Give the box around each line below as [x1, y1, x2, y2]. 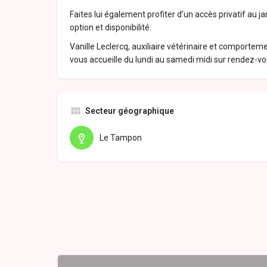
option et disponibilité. [70, 23, 151, 33]
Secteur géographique [85, 106, 174, 116]
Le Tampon [100, 133, 142, 143]
